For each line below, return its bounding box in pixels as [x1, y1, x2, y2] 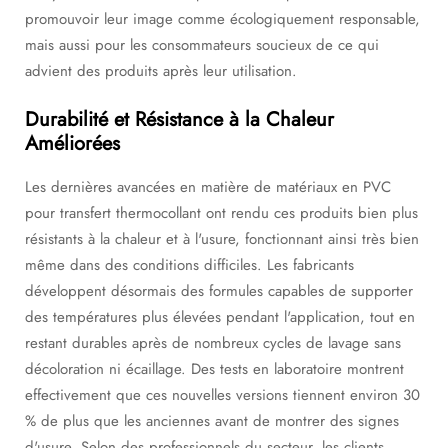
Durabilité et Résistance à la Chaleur [25, 105, 334, 134]
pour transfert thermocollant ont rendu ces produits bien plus [25, 202, 418, 224]
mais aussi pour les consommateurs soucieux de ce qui [25, 34, 379, 56]
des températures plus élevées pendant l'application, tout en [25, 306, 415, 328]
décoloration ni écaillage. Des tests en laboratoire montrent [25, 358, 404, 380]
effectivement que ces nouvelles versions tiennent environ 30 [25, 384, 420, 406]
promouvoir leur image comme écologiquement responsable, [25, 8, 420, 30]
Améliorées [25, 129, 120, 158]
